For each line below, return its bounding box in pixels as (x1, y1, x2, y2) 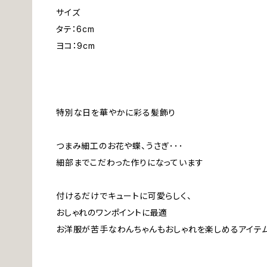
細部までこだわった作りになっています (56, 157, 204, 167)
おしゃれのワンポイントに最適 (56, 207, 168, 218)
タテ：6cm (56, 24, 95, 34)
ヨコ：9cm (56, 41, 95, 51)
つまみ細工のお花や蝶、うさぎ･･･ (56, 141, 184, 151)
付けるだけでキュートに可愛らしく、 (56, 191, 192, 201)
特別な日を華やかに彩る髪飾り (56, 107, 176, 117)
